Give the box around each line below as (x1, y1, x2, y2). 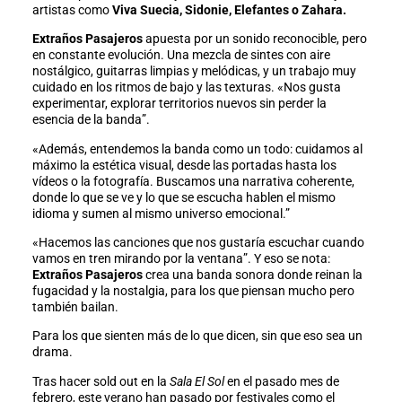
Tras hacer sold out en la (31, 374, 170, 389)
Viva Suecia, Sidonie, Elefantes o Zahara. (111, 3, 346, 18)
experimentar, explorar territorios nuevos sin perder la (31, 96, 327, 111)
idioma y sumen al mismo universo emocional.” (31, 205, 290, 221)
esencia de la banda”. (31, 112, 150, 127)
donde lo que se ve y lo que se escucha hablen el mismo (31, 189, 336, 205)
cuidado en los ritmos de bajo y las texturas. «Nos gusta (31, 80, 341, 95)
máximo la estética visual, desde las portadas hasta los (31, 157, 336, 172)
